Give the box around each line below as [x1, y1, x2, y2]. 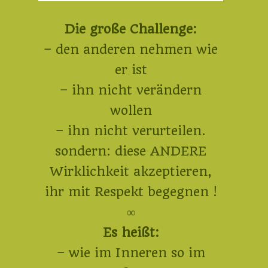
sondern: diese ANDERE [55, 144, 206, 159]
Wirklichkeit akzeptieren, [50, 164, 212, 179]
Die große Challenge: [65, 22, 197, 36]
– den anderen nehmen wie [44, 42, 218, 57]
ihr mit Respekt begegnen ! [44, 184, 217, 199]
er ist [114, 62, 147, 77]
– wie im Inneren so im [56, 245, 205, 260]
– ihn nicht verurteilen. [56, 123, 206, 138]
